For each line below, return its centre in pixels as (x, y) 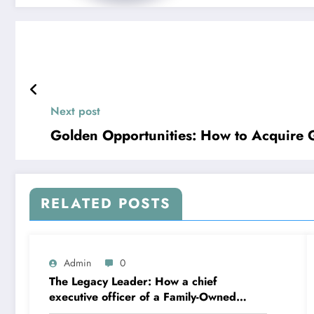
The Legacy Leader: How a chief (133, 282)
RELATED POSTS (106, 204)
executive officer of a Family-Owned (143, 297)
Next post (75, 111)
